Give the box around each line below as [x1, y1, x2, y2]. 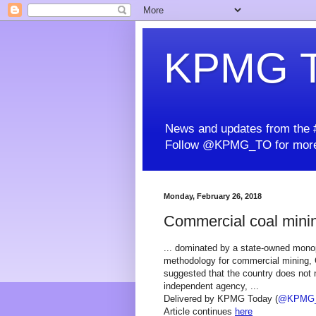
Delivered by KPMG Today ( [164, 293, 278, 305]
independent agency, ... [164, 281, 259, 292]
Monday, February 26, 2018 [164, 192, 262, 201]
